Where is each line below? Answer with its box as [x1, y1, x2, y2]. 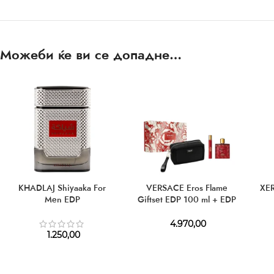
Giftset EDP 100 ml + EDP [137, 193, 236, 206]
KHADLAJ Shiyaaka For [18, 181, 106, 194]
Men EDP [44, 193, 80, 206]
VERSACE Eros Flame [146, 181, 228, 194]
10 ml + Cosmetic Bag [145, 204, 229, 217]
